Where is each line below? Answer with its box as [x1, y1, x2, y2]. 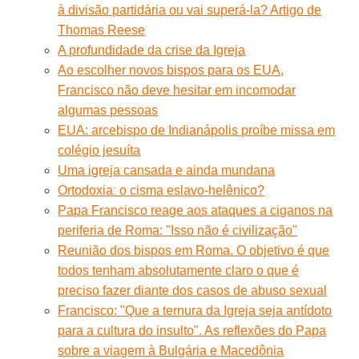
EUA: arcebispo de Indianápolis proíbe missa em [58, 123, 336, 137]
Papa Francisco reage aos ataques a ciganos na [58, 203, 333, 217]
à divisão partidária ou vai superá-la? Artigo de [58, 2, 322, 17]
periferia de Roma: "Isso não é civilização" [58, 223, 298, 237]
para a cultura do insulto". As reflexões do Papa [58, 323, 327, 337]
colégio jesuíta [58, 143, 141, 157]
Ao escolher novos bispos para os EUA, [58, 63, 284, 77]
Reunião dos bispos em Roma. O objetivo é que [58, 243, 330, 257]
